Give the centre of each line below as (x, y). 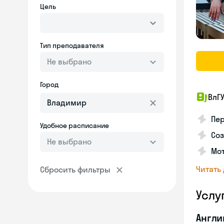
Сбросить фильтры (75, 169)
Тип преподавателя (72, 45)
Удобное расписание (74, 125)
